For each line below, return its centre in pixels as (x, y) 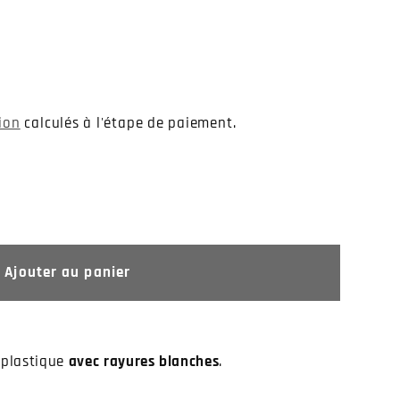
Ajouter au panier (68, 273)
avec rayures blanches (144, 362)
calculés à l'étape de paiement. (128, 124)
